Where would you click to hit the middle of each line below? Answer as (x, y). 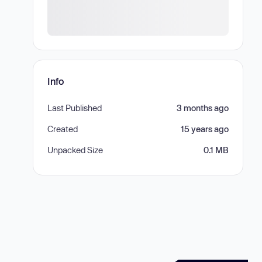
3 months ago (203, 108)
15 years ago (205, 129)
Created (63, 129)
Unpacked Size (75, 150)
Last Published (75, 108)
